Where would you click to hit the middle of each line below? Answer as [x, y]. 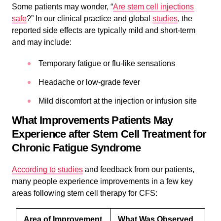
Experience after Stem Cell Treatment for [109, 134]
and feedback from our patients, [139, 169]
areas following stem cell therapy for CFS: [85, 193]
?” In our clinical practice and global [90, 18]
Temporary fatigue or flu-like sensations [107, 63]
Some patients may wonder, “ [62, 6]
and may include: [42, 42]
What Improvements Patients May [92, 120]
